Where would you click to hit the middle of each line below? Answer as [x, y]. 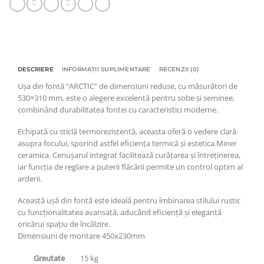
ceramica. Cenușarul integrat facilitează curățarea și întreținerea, [129, 155]
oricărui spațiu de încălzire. [64, 224]
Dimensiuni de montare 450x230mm [81, 235]
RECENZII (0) [179, 70]
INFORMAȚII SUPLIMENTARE [106, 70]
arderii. [30, 179]
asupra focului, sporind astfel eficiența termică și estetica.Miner [127, 143]
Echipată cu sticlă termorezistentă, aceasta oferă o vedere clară [127, 132]
